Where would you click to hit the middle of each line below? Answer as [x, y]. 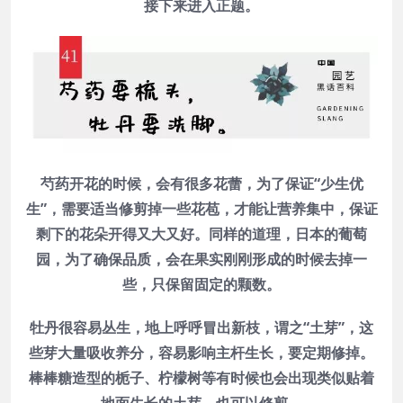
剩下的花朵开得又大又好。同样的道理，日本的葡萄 [201, 234]
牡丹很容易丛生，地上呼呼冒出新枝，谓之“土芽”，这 [201, 328]
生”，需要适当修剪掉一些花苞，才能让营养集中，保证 [201, 209]
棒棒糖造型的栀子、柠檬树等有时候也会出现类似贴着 [201, 378]
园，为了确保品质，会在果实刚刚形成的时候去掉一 [201, 260]
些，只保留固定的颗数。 [201, 285]
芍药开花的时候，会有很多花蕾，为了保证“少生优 [201, 184]
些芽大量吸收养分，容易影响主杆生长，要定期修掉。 [201, 353]
